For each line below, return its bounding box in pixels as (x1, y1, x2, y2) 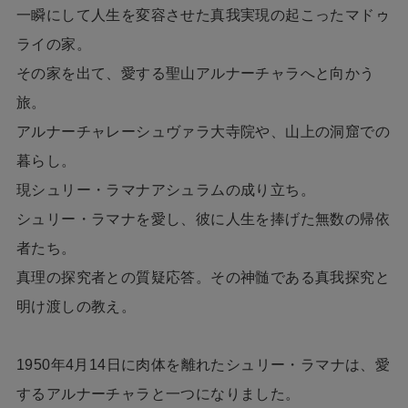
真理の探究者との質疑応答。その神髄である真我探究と (15, 270, 390, 286)
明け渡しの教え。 (15, 299, 137, 315)
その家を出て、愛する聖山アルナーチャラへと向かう (15, 66, 375, 82)
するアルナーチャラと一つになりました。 (15, 386, 301, 403)
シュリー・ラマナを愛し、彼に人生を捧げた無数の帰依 (15, 211, 390, 228)
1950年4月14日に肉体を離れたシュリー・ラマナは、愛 (15, 357, 391, 373)
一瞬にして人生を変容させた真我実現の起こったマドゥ (15, 7, 390, 24)
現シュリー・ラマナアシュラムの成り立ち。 (15, 182, 315, 199)
